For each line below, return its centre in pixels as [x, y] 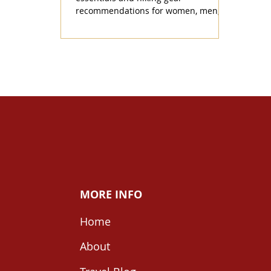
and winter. [99, 24]
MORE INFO [111, 194]
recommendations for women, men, [148, 11]
